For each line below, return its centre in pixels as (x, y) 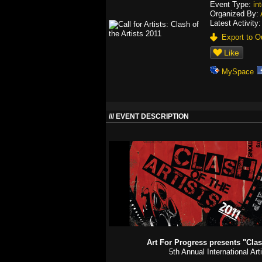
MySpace (238, 72)
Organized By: (235, 14)
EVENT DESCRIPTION (152, 116)
